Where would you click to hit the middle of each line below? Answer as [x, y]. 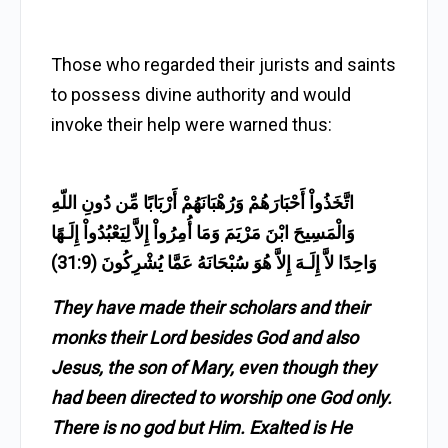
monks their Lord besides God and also [204, 337]
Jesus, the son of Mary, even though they [213, 367]
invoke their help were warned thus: [191, 124]
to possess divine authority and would [201, 94]
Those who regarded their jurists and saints [223, 64]
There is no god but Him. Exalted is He [201, 427]
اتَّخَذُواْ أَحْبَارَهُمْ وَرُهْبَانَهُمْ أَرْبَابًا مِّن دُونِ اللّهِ [202, 202]
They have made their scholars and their [210, 307]
